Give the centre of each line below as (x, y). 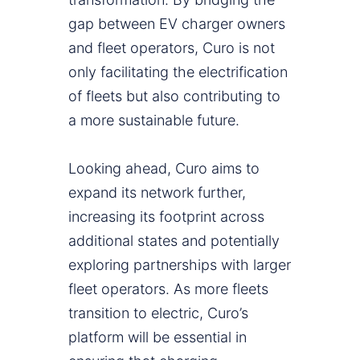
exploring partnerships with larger (180, 265)
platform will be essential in (157, 337)
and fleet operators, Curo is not (172, 48)
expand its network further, (157, 193)
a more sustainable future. (154, 121)
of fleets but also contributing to (174, 96)
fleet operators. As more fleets (168, 289)
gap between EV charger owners (177, 24)
